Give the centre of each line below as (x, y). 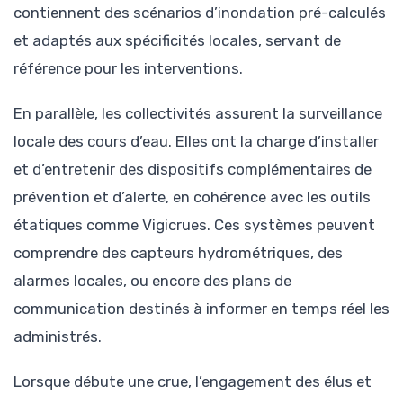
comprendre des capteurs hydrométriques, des (178, 253)
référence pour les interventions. (128, 68)
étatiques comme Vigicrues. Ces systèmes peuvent (194, 225)
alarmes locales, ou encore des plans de (152, 281)
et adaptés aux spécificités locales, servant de (177, 40)
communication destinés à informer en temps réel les (201, 309)
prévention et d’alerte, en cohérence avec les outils (192, 197)
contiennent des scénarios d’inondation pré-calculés (200, 12)
